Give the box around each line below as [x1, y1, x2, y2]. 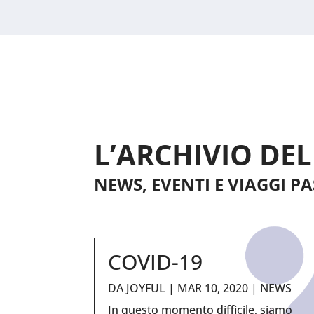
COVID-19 [108, 247, 203, 276]
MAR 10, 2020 [177, 280, 249, 296]
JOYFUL [126, 280, 166, 296]
